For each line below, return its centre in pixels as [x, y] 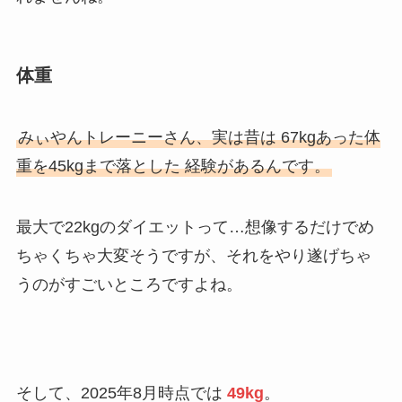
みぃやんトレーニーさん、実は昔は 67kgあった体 [199, 138]
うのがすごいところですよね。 [129, 284]
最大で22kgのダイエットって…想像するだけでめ [195, 227]
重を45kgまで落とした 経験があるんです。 [173, 166]
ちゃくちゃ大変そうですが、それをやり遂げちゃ [193, 255]
